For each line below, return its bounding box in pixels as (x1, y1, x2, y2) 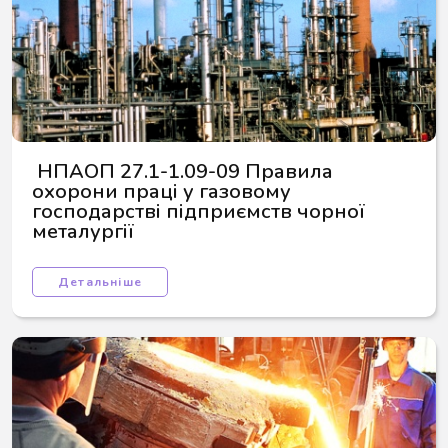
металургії (32, 218, 134, 245)
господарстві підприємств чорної (32, 198, 370, 225)
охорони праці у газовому (32, 178, 296, 205)
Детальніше (58, 274, 142, 290)
